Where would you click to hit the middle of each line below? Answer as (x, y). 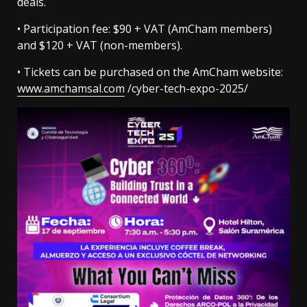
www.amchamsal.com (71, 89)
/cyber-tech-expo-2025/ (186, 89)
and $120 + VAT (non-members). (100, 46)
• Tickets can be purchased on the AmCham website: (150, 72)
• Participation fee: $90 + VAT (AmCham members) (145, 29)
